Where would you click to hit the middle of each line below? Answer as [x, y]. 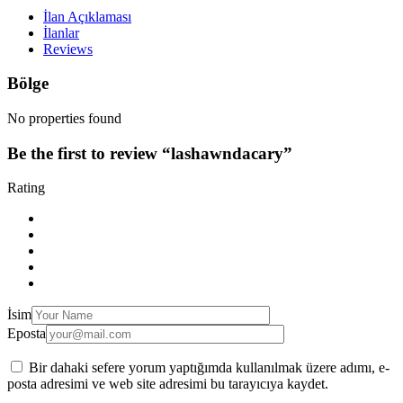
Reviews [68, 49]
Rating [26, 188]
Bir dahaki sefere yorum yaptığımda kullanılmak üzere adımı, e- [209, 368]
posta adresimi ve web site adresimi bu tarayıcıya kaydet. [168, 384]
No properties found [64, 118]
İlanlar [61, 32]
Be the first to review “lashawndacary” [150, 153]
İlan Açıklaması [87, 16]
